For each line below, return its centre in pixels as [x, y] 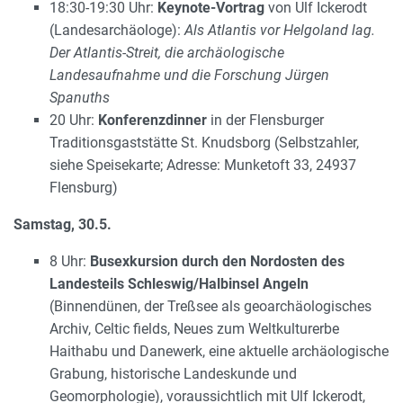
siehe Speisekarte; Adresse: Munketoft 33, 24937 [203, 166]
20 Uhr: [74, 121]
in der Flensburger [265, 121]
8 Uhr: [70, 262]
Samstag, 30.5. [63, 225]
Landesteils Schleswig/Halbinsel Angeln [179, 284]
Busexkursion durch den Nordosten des [217, 262]
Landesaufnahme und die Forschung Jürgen [189, 76]
